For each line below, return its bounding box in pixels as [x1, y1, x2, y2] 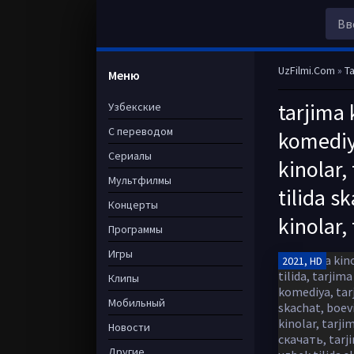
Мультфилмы [108, 173, 171, 187]
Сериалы [108, 149, 152, 163]
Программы [108, 222, 163, 236]
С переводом [108, 124, 173, 138]
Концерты [108, 198, 158, 212]
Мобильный [108, 296, 165, 310]
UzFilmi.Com [278, 63, 335, 77]
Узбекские [108, 100, 161, 114]
